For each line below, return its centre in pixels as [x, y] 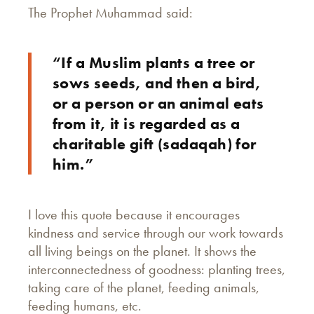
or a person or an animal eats [158, 103]
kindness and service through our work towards [156, 232]
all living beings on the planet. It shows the [142, 251]
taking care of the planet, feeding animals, [144, 287]
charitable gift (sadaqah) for [155, 144]
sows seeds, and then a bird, [157, 83]
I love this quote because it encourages [134, 214]
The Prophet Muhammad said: [112, 12]
